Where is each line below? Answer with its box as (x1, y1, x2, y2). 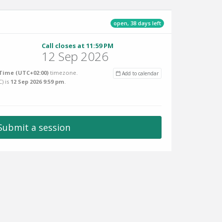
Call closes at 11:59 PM (41, 41, 113, 50)
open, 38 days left (113, 19, 161, 27)
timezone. (49, 69, 78, 76)
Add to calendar (120, 70, 159, 77)
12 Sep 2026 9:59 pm (10, 78, 64, 85)
